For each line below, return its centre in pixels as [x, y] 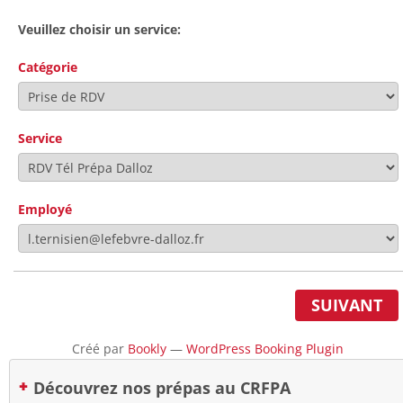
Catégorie [48, 67]
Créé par [100, 348]
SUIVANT [347, 304]
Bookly [148, 348]
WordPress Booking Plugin [265, 348]
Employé [45, 209]
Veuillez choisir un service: [99, 29]
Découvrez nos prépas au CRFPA [162, 387]
